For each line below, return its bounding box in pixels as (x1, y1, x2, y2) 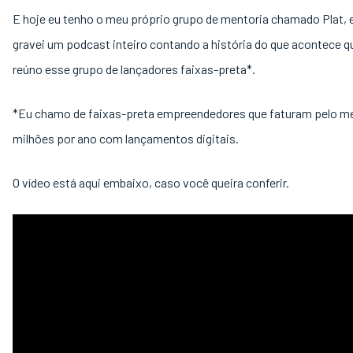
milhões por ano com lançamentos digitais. (13, 131, 241, 146)
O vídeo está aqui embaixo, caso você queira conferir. (13, 175, 292, 190)
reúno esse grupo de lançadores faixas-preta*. (13, 61, 258, 76)
